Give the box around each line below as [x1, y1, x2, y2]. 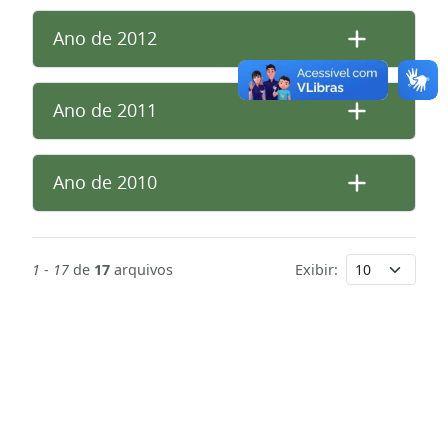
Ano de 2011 [53, 99, 157, 122]
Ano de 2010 [53, 171, 157, 194]
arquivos [110, 260, 173, 279]
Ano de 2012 [53, 27, 157, 50]
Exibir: [295, 260, 338, 279]
